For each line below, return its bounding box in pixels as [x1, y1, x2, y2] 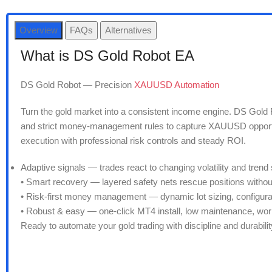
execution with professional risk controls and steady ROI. [21, 135, 246, 146]
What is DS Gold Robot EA [21, 47, 194, 64]
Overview [19, 25, 58, 36]
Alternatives [105, 25, 152, 36]
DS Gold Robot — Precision [21, 80, 134, 90]
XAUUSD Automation [134, 80, 219, 90]
